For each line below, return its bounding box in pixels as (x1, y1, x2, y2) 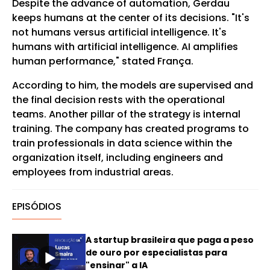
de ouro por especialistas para (85, 246, 227, 259)
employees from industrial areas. (11, 165, 174, 179)
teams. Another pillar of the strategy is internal (11, 107, 240, 121)
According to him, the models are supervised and (11, 78, 253, 92)
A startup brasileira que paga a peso (85, 234, 254, 246)
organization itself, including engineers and (11, 151, 223, 165)
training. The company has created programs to (11, 122, 249, 136)
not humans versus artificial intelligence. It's (11, 25, 227, 39)
